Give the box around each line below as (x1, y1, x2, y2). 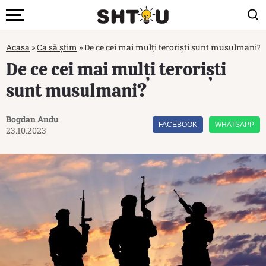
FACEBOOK (159, 121, 197, 129)
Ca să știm (37, 42, 77, 53)
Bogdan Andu (6, 113, 59, 125)
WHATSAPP (215, 121, 254, 129)
